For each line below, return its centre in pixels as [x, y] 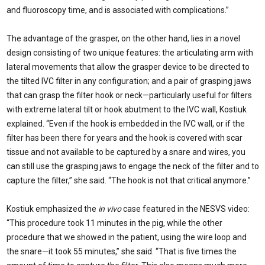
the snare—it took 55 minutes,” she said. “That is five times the [122, 251]
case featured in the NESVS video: [186, 209]
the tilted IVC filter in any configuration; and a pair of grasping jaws [129, 81]
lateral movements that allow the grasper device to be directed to [128, 67]
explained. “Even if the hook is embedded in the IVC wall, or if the [126, 123]
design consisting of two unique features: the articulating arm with [130, 52]
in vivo [111, 209]
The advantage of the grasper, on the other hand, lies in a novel [123, 38]
